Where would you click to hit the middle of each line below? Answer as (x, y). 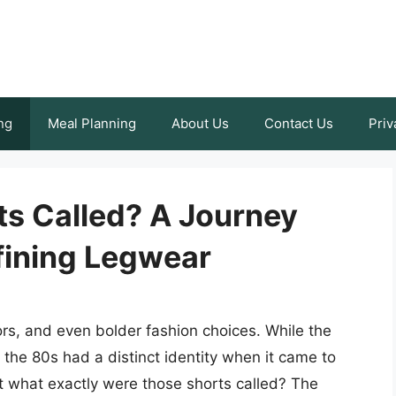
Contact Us (299, 123)
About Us (200, 123)
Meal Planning (92, 123)
